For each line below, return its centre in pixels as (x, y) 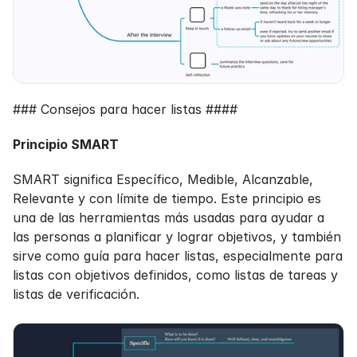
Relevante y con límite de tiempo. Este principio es (167, 199)
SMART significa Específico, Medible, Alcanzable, (163, 180)
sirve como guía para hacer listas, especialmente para (178, 256)
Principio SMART (66, 145)
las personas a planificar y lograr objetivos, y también (177, 237)
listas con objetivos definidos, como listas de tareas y (175, 275)
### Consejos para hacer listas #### (125, 110)
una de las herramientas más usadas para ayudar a (169, 218)
